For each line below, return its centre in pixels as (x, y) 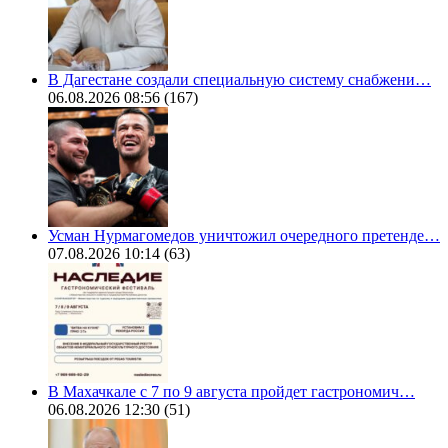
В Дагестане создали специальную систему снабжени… (239, 80)
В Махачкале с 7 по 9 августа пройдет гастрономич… (231, 392)
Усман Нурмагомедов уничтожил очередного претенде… (244, 236)
